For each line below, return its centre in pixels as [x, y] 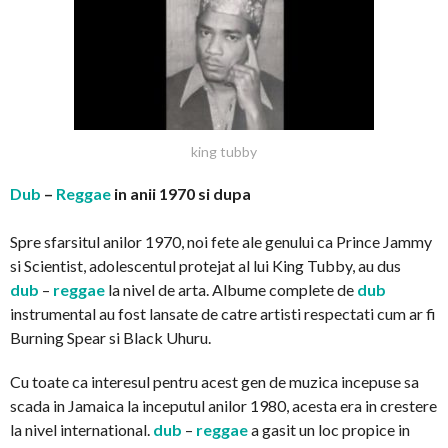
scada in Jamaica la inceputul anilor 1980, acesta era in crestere [223, 406]
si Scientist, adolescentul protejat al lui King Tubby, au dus [205, 266]
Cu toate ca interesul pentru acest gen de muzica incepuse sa [214, 382]
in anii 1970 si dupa [181, 194]
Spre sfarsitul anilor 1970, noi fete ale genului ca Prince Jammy [221, 242]
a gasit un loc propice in [330, 430]
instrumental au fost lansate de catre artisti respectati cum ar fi [223, 314]
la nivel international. [81, 430]
